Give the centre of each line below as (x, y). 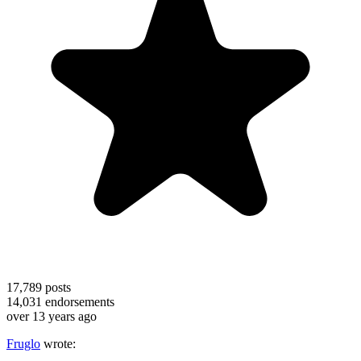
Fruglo (23, 343)
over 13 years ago (52, 316)
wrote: (58, 343)
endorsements (78, 301)
